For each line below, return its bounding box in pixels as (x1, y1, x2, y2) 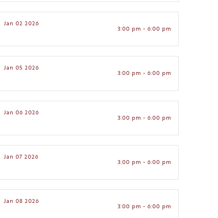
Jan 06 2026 (4, 108, 39, 116)
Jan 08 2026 (4, 197, 39, 205)
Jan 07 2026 (4, 153, 39, 161)
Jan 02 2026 (4, 19, 39, 27)
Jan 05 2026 (4, 64, 39, 72)
